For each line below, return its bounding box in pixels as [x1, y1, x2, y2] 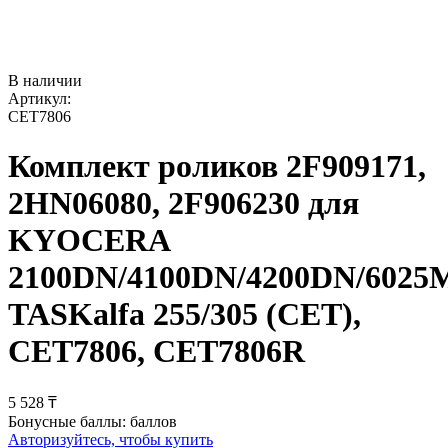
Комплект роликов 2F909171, [8, 147, 426, 184]
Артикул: [8, 90, 71, 108]
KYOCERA [8, 221, 169, 258]
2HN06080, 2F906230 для [8, 184, 359, 221]
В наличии [8, 72, 82, 90]
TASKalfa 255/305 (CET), [8, 295, 361, 332]
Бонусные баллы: [8, 413, 126, 431]
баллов [130, 413, 177, 431]
